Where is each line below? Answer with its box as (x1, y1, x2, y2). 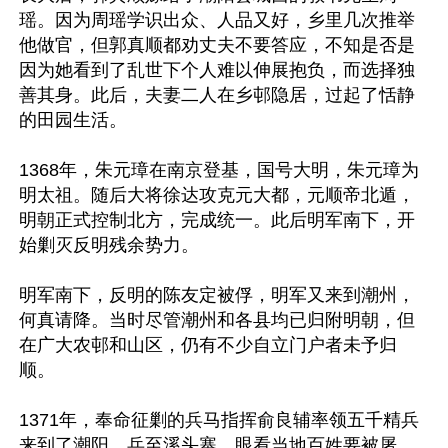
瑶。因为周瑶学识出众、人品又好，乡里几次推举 (19, 10, 415, 30)
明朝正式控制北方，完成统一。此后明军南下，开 (19, 210, 415, 230)
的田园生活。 (19, 110, 127, 130)
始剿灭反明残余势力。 (19, 235, 199, 255)
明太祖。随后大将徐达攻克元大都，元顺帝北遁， (19, 185, 415, 205)
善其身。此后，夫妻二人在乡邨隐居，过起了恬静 (19, 85, 415, 105)
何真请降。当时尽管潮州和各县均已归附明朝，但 (19, 310, 415, 330)
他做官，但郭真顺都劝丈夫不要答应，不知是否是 (19, 35, 415, 55)
